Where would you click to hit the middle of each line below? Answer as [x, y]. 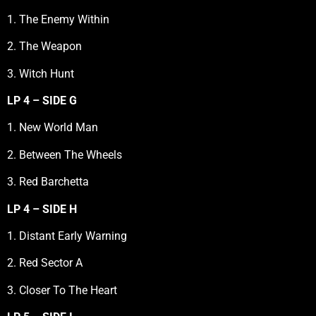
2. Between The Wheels [65, 154]
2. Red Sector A [45, 263]
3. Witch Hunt [41, 73]
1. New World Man [53, 128]
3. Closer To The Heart [62, 290]
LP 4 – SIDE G [42, 101]
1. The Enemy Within [58, 19]
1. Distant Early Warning [67, 236]
